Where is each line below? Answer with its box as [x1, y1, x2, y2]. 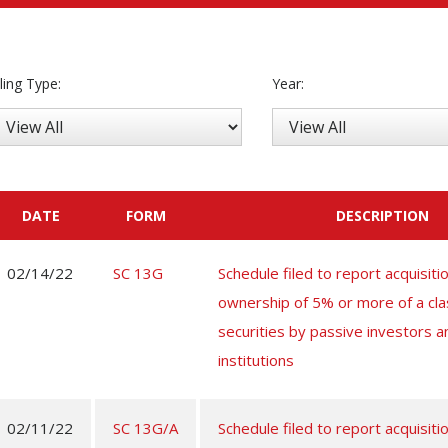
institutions [218, 350, 294, 370]
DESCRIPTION [335, 206, 429, 225]
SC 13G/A [113, 418, 178, 438]
